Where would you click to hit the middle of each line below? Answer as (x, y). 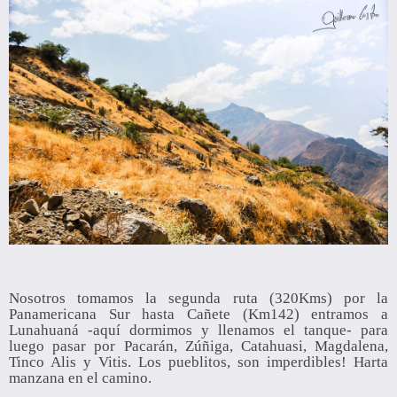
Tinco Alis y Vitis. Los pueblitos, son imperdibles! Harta (198, 362)
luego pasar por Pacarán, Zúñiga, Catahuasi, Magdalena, (198, 346)
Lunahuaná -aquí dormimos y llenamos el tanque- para (198, 331)
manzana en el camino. (80, 378)
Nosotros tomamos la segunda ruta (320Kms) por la (198, 299)
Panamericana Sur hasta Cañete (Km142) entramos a (198, 315)
